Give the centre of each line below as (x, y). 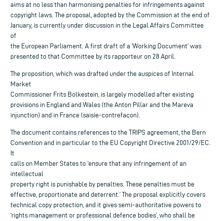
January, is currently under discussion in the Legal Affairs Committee (107, 25)
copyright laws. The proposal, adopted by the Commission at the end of (110, 15)
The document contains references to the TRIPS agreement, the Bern (108, 132)
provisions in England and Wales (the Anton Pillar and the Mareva (102, 105)
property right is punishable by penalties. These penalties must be (102, 184)
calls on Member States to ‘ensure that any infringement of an (98, 163)
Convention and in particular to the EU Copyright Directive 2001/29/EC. (110, 143)
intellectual (27, 174)
